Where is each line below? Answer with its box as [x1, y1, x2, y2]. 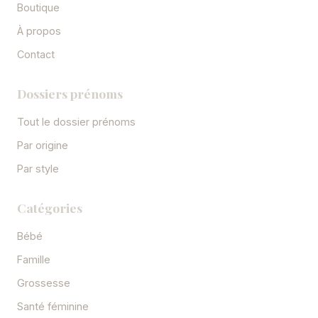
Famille [17, 253, 50, 266]
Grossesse [17, 277, 70, 290]
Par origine [17, 139, 68, 152]
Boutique [17, 1, 60, 14]
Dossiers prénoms [17, 85, 123, 102]
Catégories [17, 199, 82, 216]
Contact [17, 48, 55, 61]
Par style [17, 163, 59, 175]
